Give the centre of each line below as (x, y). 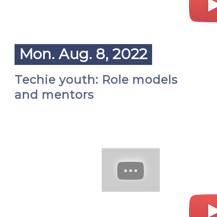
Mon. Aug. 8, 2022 (83, 54)
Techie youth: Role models (96, 80)
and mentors (54, 95)
